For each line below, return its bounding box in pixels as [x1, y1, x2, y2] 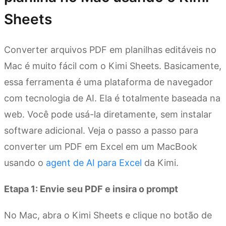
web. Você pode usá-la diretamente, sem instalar [4, 109, 212, 120]
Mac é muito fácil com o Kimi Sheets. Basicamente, [4, 61, 221, 72]
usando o [4, 157, 46, 168]
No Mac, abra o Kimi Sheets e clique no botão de [4, 210, 212, 221]
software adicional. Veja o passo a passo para [4, 125, 198, 136]
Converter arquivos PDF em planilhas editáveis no [4, 44, 216, 55]
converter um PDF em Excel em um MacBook [4, 141, 197, 152]
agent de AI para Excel [46, 157, 142, 168]
